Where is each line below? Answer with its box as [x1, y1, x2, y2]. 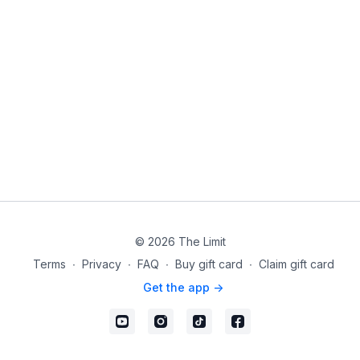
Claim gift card [258, 257, 334, 271]
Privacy [81, 257, 121, 271]
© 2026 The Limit [134, 235, 226, 248]
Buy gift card [174, 257, 243, 271]
